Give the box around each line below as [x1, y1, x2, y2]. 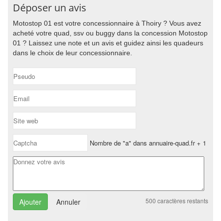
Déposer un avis [13, 1, 86, 14]
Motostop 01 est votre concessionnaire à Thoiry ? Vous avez [13, 19, 201, 27]
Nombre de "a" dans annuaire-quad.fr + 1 [88, 138, 206, 147]
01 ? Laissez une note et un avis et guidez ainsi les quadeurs [13, 39, 203, 47]
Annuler [56, 197, 80, 207]
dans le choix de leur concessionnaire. [13, 49, 132, 57]
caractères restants [156, 196, 208, 205]
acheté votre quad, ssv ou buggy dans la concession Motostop [13, 29, 208, 37]
